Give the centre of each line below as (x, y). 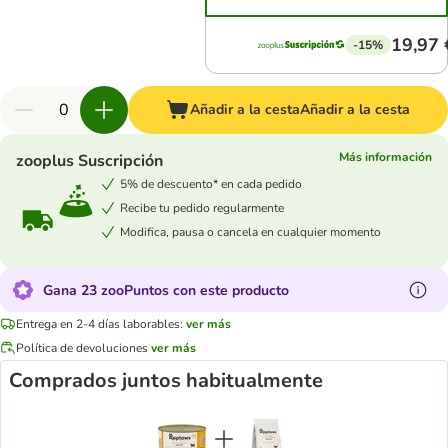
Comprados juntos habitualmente (166, 380)
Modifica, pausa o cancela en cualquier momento (250, 231)
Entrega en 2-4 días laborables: (99, 323)
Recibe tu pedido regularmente (202, 207)
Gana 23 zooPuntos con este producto (166, 290)
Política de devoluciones (82, 347)
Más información (385, 157)
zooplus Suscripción (89, 161)
